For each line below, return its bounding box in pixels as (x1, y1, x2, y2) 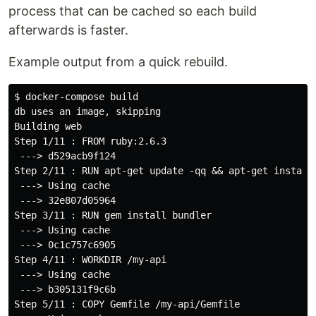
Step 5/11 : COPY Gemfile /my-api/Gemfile (14, 298, 240, 310)
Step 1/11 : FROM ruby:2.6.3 (14, 135, 166, 147)
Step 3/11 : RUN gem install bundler (14, 209, 212, 221)
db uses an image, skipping (14, 106, 161, 117)
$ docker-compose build (14, 91, 138, 102)
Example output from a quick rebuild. (8, 54, 228, 69)
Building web (14, 121, 82, 132)
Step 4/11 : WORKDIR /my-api (14, 254, 166, 265)
